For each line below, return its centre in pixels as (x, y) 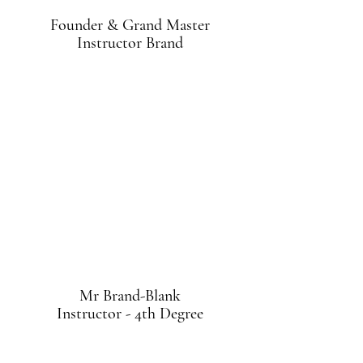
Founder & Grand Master (130, 25)
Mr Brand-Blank (130, 296)
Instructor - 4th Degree (130, 314)
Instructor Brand (130, 43)
